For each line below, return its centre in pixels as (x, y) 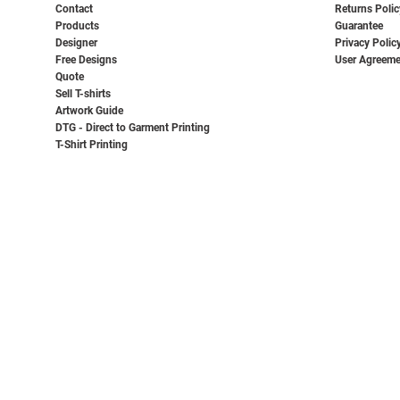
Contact (74, 8)
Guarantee (359, 25)
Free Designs (86, 59)
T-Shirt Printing (92, 144)
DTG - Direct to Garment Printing (133, 127)
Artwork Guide (89, 110)
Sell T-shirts (83, 93)
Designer (76, 42)
